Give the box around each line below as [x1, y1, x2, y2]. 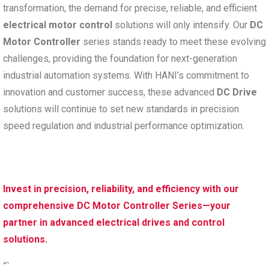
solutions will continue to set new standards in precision [3, 103, 239, 115]
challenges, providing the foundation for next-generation [3, 52, 237, 64]
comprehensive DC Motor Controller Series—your [3, 199, 231, 211]
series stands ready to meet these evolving [80, 35, 266, 47]
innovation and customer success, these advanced [3, 86, 217, 98]
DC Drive [217, 86, 257, 98]
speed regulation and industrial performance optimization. [3, 119, 244, 131]
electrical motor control [3, 19, 112, 31]
